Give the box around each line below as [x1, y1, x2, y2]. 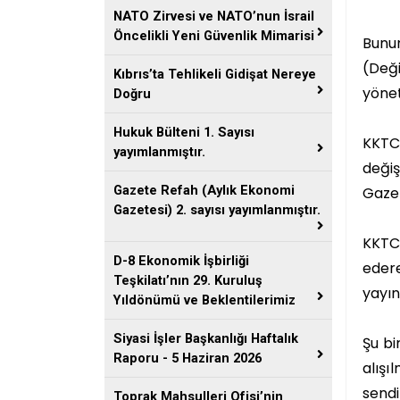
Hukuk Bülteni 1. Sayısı [113, 124, 254, 140]
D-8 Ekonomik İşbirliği [113, 253, 249, 269]
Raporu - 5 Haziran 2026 [113, 350, 262, 366]
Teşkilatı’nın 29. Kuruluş [113, 272, 262, 288]
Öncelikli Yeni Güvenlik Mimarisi [113, 28, 314, 44]
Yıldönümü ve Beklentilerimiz [113, 292, 296, 308]
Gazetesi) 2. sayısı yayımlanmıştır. [113, 202, 321, 218]
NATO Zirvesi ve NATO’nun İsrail [113, 8, 314, 24]
